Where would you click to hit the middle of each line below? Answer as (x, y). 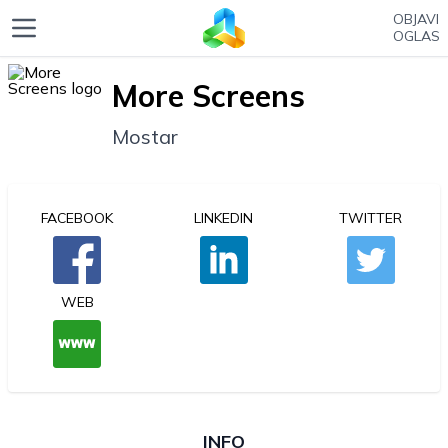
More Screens (208, 95)
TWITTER (371, 218)
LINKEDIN (224, 218)
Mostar (145, 136)
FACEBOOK (77, 218)
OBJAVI (416, 19)
